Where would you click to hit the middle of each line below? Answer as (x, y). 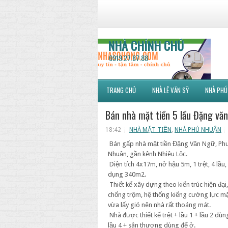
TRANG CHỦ (121, 90)
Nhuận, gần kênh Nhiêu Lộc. (148, 154)
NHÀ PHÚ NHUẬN (198, 130)
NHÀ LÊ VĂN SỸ (170, 90)
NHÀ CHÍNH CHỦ (146, 45)
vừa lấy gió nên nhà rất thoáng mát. (159, 205)
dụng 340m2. (127, 174)
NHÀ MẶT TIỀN (150, 130)
